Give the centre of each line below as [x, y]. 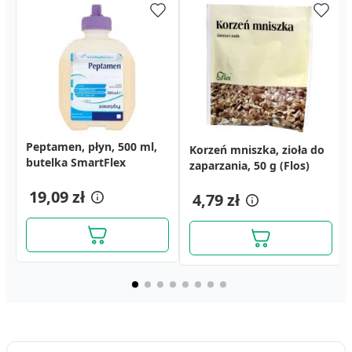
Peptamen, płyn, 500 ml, [92, 147]
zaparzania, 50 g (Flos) [249, 165]
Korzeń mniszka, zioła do [257, 150]
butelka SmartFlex [76, 162]
